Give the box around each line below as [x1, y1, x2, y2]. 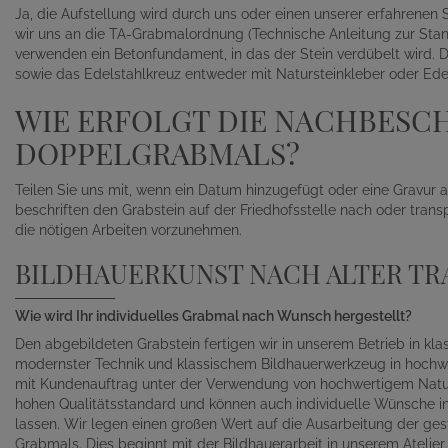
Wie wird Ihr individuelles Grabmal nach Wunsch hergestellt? [15, 308, 412, 325]
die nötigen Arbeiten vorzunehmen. [15, 222, 242, 239]
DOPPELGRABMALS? [15, 133, 300, 174]
